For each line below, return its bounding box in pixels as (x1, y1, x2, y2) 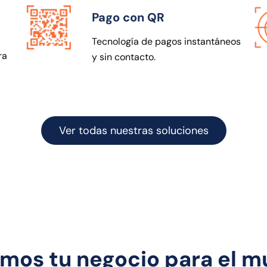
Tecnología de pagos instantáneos (92, 35, 241, 48)
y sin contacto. (92, 50, 156, 63)
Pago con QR (92, 9, 164, 25)
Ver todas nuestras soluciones (58, 123, 209, 138)
